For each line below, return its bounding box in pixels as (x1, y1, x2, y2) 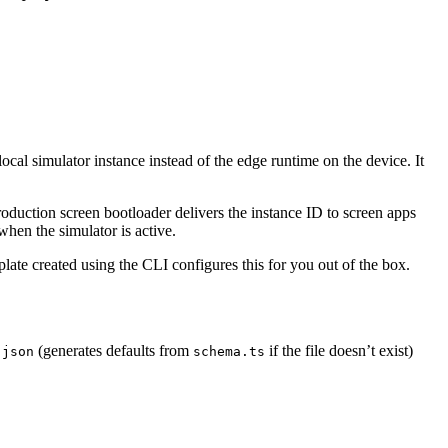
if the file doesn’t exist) (265, 341, 413, 359)
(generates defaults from (34, 341, 193, 359)
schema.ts (193, 343, 265, 359)
